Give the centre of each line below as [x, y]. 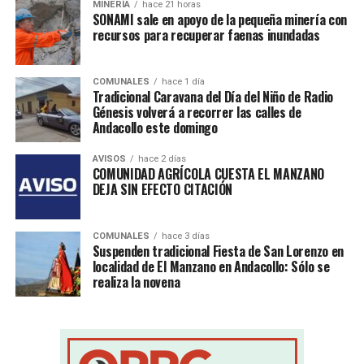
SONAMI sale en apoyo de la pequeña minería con [219, 19]
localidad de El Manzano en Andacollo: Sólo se [211, 266]
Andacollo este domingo [155, 127]
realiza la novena [136, 282]
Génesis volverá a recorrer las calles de [197, 112]
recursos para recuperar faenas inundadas [206, 35]
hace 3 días [185, 236]
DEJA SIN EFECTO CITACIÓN [162, 189]
